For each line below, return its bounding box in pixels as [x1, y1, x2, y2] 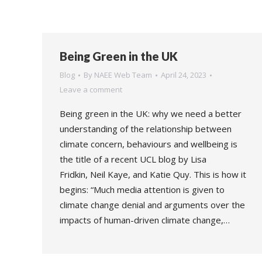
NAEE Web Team [94, 70, 152, 80]
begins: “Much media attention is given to [60, 184, 225, 195]
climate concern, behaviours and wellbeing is [60, 138, 237, 150]
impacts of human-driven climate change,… [60, 214, 230, 226]
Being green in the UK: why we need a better [60, 108, 242, 119]
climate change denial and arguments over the [60, 199, 245, 211]
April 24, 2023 [161, 70, 206, 80]
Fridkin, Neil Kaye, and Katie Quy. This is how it [60, 168, 246, 180]
